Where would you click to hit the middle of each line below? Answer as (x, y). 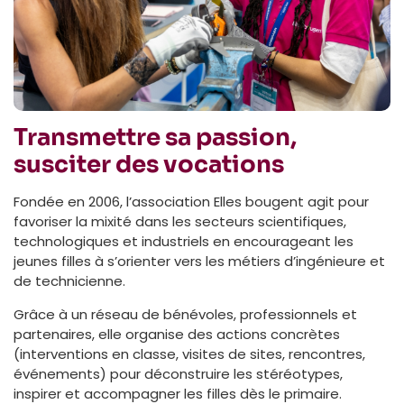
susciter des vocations (149, 164)
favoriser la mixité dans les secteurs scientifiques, (180, 221)
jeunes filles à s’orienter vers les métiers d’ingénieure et (199, 261)
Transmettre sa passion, (155, 137)
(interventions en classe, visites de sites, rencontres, (189, 353)
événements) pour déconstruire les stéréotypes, (178, 373)
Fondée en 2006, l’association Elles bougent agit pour (191, 201)
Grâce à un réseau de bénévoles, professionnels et (185, 314)
